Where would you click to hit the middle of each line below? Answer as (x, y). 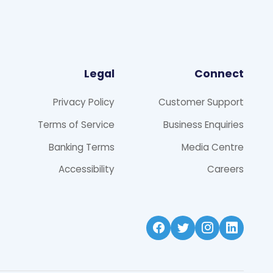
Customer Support (201, 102)
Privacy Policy (84, 102)
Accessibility (87, 169)
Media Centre (213, 147)
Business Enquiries (204, 124)
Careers (225, 169)
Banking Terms (82, 147)
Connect (219, 74)
